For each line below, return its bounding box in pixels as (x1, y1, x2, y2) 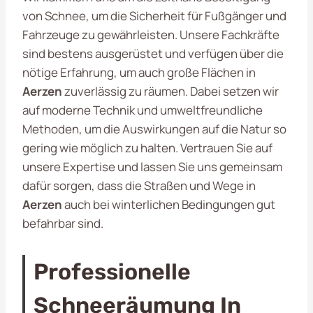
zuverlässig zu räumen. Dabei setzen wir (62, 82, 279, 99)
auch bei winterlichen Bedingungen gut (62, 196, 275, 212)
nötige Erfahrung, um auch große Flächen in (22, 64, 256, 80)
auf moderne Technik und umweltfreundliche (22, 101, 263, 118)
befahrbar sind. (22, 214, 103, 231)
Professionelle (34, 258, 191, 285)
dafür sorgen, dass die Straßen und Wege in (22, 177, 256, 194)
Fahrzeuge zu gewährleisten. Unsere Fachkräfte (22, 26, 279, 43)
